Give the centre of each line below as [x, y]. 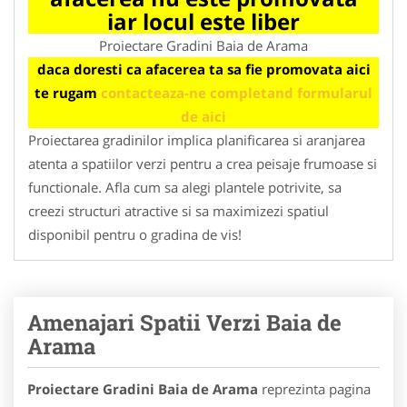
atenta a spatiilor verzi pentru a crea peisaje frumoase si [203, 163]
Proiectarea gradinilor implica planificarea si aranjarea [197, 139]
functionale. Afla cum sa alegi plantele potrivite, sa [185, 187]
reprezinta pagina [314, 388]
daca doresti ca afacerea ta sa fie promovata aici [203, 69]
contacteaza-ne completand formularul [237, 92]
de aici [203, 116]
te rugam [68, 92]
